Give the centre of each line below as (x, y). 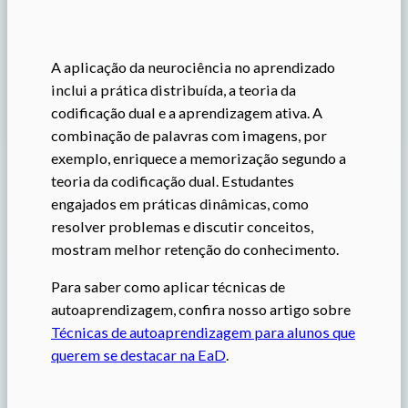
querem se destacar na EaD (138, 355)
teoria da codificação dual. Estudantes (173, 180)
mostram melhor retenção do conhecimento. (195, 249)
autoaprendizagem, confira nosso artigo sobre (201, 309)
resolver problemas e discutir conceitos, (182, 226)
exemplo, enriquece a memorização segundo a (199, 158)
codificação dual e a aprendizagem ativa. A (187, 112)
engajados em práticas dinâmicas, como (180, 203)
